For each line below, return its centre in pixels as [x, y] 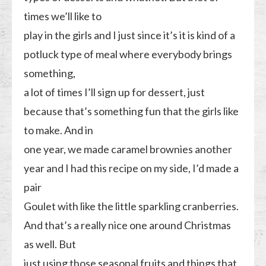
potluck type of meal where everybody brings [128, 54]
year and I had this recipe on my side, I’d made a [132, 168]
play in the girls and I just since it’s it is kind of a [130, 35]
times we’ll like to [63, 16]
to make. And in [59, 130]
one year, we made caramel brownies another [128, 149]
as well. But [50, 244]
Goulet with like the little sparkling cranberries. [132, 206]
